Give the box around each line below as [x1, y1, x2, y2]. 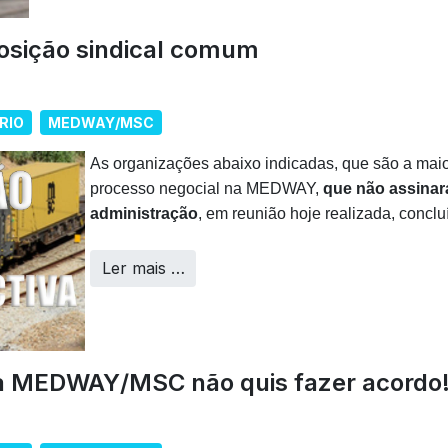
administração [90, 205, 198, 223]
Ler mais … [101, 258, 185, 279]
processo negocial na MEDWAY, [90, 180, 323, 198]
